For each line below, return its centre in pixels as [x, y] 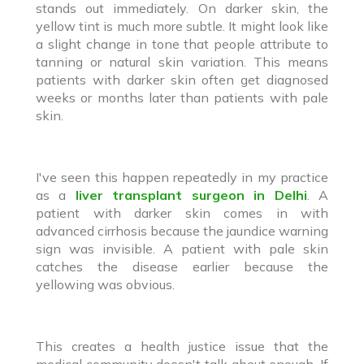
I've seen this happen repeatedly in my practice [182, 177]
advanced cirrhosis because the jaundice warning [182, 230]
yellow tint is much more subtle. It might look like [182, 26]
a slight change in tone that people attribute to [182, 43]
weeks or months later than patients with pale [182, 97]
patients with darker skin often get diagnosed [182, 79]
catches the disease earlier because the [182, 266]
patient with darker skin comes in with [182, 212]
